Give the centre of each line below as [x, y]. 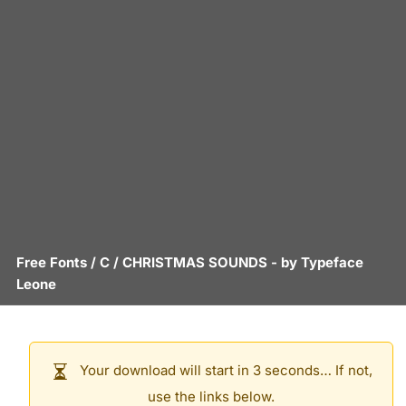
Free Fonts [52, 262]
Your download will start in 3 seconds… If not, [224, 371]
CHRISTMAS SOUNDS [195, 262]
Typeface [332, 262]
